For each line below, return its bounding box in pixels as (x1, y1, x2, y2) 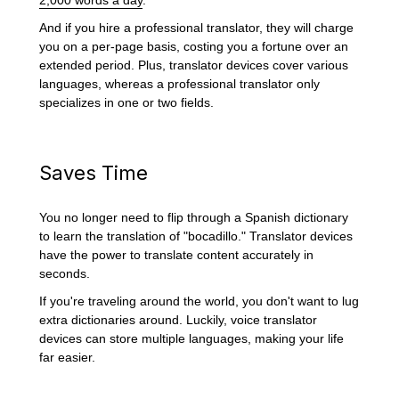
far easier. (39, 350, 96, 365)
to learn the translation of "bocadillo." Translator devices (39, 229, 354, 244)
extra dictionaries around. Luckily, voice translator (39, 313, 318, 328)
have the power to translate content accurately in (39, 248, 314, 263)
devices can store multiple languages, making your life (39, 331, 345, 346)
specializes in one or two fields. (39, 94, 215, 110)
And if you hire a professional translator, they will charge (39, 20, 354, 35)
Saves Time (39, 160, 149, 184)
